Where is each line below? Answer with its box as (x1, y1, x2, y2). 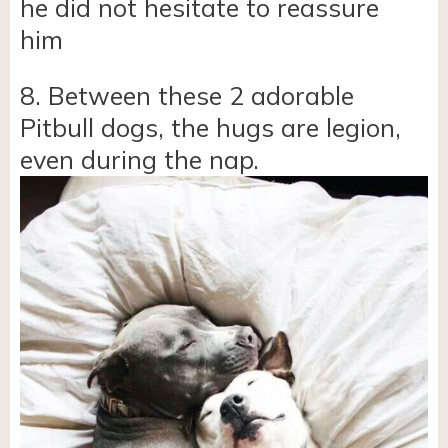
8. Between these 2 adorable (20, 79, 354, 111)
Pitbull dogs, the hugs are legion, (20, 111, 401, 143)
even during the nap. (20, 143, 259, 175)
